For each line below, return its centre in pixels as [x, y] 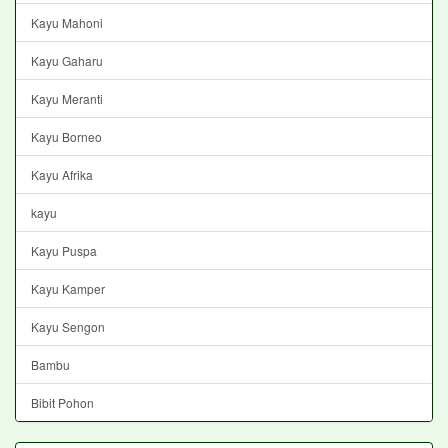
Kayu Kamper [68, 288]
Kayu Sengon [68, 326]
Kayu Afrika [62, 174]
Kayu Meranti [67, 98]
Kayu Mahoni [67, 22]
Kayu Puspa [64, 250]
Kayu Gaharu [67, 60]
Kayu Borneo [66, 136]
